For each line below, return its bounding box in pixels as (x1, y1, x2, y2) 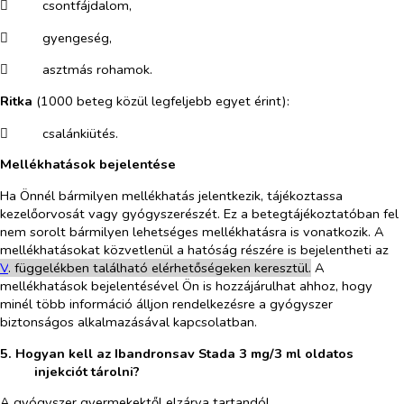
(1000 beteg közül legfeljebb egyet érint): (32, 92, 289, 111)
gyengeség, (41, 28, 112, 47)
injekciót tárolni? (33, 362, 140, 381)
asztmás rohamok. (41, 60, 152, 79)
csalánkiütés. (41, 124, 118, 142)
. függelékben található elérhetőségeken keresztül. (8, 259, 311, 278)
